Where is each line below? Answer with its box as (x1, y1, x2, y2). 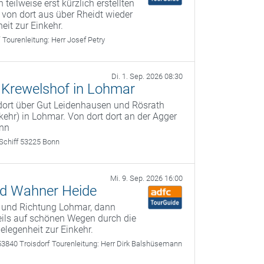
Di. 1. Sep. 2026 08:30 (111, 72, 183, 81)
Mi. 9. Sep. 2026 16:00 (110, 174, 183, 183)
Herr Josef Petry (51, 35, 105, 44)
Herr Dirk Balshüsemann (101, 239, 183, 248)
